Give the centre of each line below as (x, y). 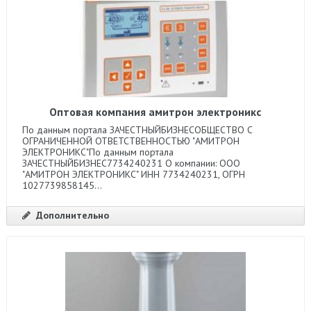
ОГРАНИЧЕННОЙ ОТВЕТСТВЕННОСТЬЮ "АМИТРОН (131, 141)
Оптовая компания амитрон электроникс (155, 111)
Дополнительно (72, 215)
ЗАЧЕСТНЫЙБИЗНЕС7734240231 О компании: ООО (131, 163)
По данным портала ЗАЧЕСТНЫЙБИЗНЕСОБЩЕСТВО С (137, 129)
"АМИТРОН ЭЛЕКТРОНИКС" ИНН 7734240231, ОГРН (133, 174)
